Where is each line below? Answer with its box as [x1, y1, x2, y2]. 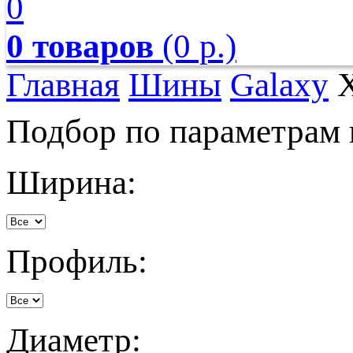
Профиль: [6, 243, 147, 280]
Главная [6, 66, 120, 103]
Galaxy [230, 66, 329, 103]
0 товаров [6, 28, 154, 65]
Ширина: [6, 164, 136, 201]
